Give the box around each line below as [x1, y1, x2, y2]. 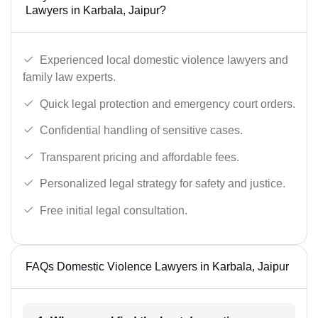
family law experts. [23, 71, 116, 84]
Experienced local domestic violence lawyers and [40, 54, 288, 67]
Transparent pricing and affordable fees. [40, 150, 239, 163]
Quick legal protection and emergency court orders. [40, 97, 295, 110]
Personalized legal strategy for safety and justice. [40, 177, 285, 190]
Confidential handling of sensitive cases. [40, 124, 243, 137]
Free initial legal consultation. [40, 204, 187, 217]
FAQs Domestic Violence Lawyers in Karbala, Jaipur [26, 260, 289, 273]
